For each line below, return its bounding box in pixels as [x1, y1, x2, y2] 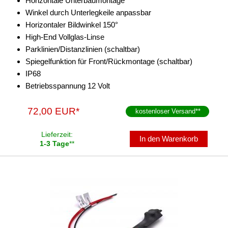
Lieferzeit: [41, 130, 73, 138]
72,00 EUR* [27, 105, 80, 117]
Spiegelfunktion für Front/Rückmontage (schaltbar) [25, 56, 192, 66]
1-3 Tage [40, 139, 69, 148]
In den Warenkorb [139, 134, 198, 143]
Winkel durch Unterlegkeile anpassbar [25, 8, 151, 17]
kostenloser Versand [135, 107, 196, 115]
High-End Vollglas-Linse [25, 32, 104, 41]
